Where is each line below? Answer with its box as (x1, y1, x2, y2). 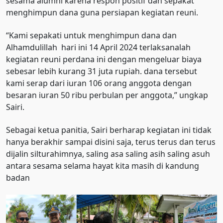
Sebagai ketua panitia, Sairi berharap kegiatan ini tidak (6, 124, 212, 136)
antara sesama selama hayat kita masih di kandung (6, 160, 199, 172)
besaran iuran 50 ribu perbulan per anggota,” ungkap (6, 90, 208, 101)
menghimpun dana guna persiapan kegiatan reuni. (6, 7, 198, 18)
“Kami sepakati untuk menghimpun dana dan (6, 30, 177, 41)
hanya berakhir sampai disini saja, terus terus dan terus (6, 136, 216, 148)
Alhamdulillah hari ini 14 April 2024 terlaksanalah (6, 42, 191, 53)
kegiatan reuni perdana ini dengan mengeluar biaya (6, 54, 202, 65)
